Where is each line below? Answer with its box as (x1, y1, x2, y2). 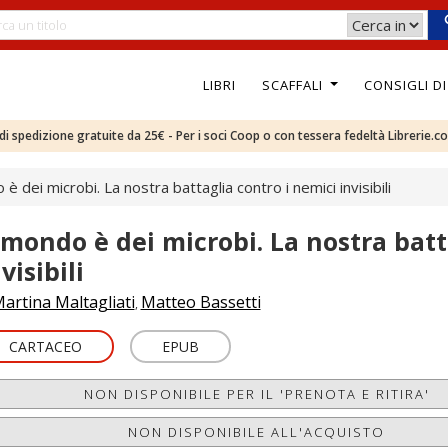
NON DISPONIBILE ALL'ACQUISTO (128, 423, 386, 441)
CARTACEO (8, 337, 82, 356)
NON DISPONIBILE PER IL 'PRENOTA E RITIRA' (83, 385, 430, 403)
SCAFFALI (261, 75, 327, 94)
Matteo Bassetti (140, 291, 261, 313)
